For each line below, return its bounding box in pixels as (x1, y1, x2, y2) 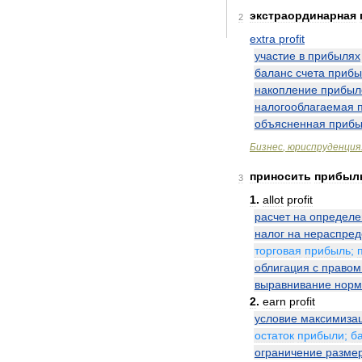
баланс (255, 66, 293, 79)
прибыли (297, 329, 344, 342)
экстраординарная (250, 9, 356, 22)
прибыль (305, 244, 351, 257)
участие (255, 49, 296, 62)
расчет (255, 210, 290, 223)
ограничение (255, 346, 322, 359)
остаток (255, 329, 294, 342)
